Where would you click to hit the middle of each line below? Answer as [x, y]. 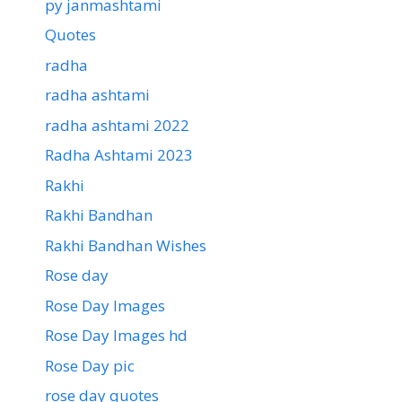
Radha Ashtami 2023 [119, 155]
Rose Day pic [90, 365]
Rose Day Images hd [116, 336]
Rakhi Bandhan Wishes [126, 245]
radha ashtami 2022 [117, 125]
